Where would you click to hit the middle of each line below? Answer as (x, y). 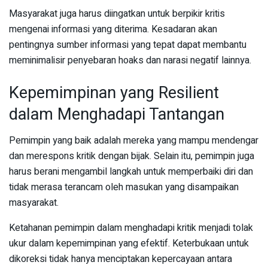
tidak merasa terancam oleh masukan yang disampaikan (124, 188)
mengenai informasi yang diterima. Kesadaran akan (113, 30)
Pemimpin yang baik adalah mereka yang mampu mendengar (134, 141)
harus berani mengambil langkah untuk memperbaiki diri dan (131, 172)
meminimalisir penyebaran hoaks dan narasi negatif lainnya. (130, 61)
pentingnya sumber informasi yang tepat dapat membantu (128, 45)
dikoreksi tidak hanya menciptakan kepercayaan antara (121, 259)
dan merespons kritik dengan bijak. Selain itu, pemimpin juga (132, 156)
